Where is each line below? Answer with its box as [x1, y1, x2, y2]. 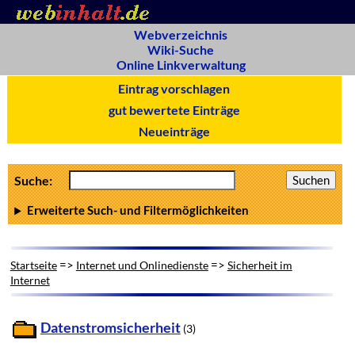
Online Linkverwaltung [116, 57, 246, 72]
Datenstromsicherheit [40, 319, 181, 336]
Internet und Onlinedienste [75, 258, 208, 272]
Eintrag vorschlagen [113, 81, 235, 96]
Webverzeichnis [134, 27, 227, 42]
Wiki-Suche [147, 42, 214, 57]
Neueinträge [133, 124, 215, 139]
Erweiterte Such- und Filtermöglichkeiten [27, 203, 250, 218]
